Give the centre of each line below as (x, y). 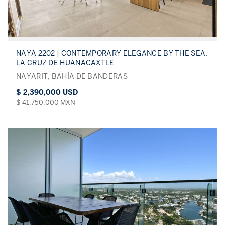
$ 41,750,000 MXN (46, 102)
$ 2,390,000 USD (47, 92)
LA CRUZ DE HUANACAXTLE (65, 63)
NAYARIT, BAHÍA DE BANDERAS (72, 76)
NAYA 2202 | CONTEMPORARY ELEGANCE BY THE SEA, (112, 53)
